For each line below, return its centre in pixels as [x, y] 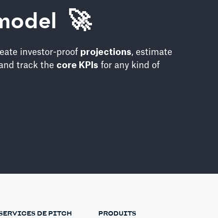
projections [106, 52]
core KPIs [77, 65]
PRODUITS [118, 213]
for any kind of [129, 65]
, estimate [152, 52]
